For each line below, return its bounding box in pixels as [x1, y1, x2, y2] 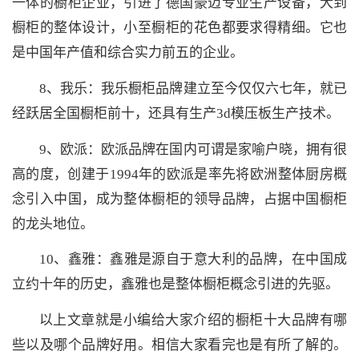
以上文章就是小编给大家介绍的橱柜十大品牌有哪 [39, 312, 347, 328]
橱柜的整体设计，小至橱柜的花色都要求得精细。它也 [12, 20, 347, 36]
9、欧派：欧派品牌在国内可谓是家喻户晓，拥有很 [39, 141, 347, 157]
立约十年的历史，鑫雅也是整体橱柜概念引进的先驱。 [12, 276, 339, 292]
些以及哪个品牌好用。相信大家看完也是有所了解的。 [12, 337, 347, 353]
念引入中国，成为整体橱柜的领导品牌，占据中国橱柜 [12, 191, 347, 207]
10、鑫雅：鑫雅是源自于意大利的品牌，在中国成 [39, 252, 347, 268]
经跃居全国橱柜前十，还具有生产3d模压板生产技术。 [12, 105, 340, 121]
